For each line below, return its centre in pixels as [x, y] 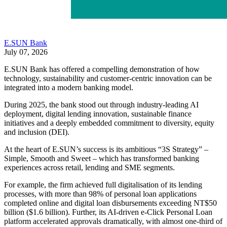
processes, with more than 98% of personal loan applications [100, 194]
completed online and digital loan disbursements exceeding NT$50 [110, 203]
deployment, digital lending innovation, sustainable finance [98, 114]
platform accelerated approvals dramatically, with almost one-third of [113, 221]
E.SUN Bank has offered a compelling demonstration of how [102, 69]
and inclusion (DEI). [37, 132]
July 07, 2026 [26, 52]
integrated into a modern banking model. [69, 87]
